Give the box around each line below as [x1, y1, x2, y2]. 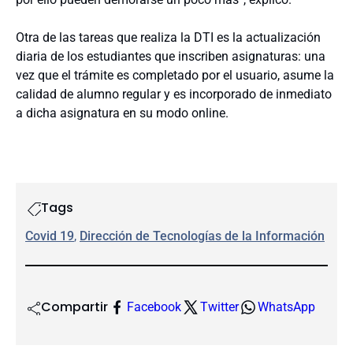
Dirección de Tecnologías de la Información [80, 229, 325, 243]
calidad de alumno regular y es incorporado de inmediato [16, 87, 332, 102]
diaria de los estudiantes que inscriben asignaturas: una [16, 49, 325, 64]
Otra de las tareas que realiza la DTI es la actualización [16, 30, 321, 45]
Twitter [200, 299, 239, 314]
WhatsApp [258, 299, 315, 314]
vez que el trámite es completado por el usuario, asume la [16, 68, 334, 83]
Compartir [41, 298, 108, 316]
